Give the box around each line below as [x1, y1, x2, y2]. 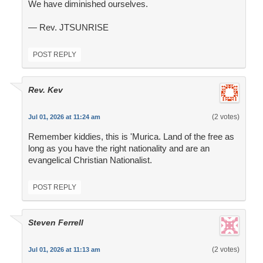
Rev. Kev [28, 85, 63, 95]
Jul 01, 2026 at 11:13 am [28, 246, 100, 254]
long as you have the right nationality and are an [28, 143, 210, 154]
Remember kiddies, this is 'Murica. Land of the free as [28, 131, 234, 142]
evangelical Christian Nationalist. [28, 155, 152, 166]
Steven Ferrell [28, 218, 83, 228]
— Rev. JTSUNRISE [28, 22, 109, 33]
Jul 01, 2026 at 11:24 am [28, 113, 100, 121]
